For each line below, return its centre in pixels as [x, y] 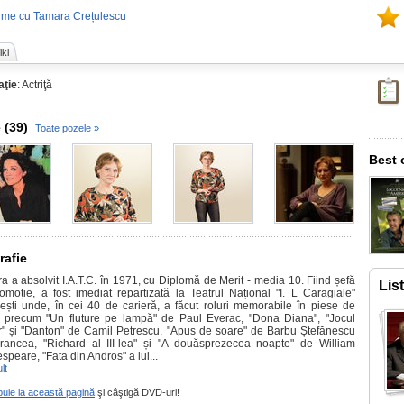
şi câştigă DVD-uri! [137, 392]
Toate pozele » [67, 128]
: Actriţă [35, 85]
